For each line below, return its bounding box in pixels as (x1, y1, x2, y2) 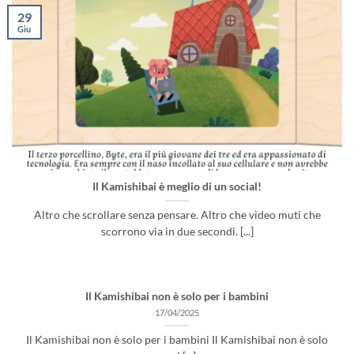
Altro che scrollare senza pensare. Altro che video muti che (33, 209, 321, 222)
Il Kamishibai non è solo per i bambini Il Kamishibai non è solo (26, 333, 328, 346)
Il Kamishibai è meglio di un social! (92, 180, 262, 194)
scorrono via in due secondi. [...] (100, 225, 254, 239)
